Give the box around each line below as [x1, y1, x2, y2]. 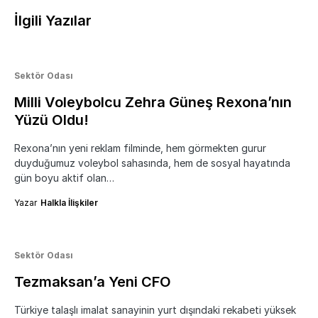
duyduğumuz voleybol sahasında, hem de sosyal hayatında [14, 157, 290, 170]
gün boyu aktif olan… [14, 172, 114, 185]
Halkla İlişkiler [40, 197, 98, 209]
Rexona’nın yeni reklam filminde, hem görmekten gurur [14, 142, 266, 155]
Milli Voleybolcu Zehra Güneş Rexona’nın [14, 94, 292, 111]
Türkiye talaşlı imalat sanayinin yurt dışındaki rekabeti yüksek [14, 304, 296, 317]
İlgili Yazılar [14, 12, 92, 30]
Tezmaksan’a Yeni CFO [14, 273, 171, 291]
